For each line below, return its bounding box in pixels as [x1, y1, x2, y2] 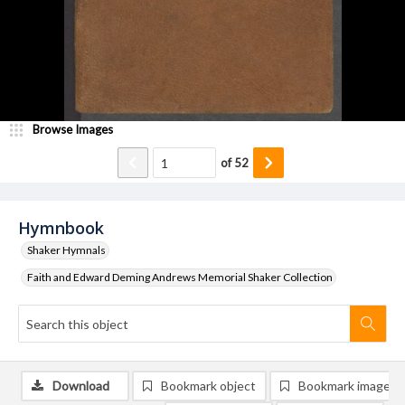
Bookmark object [161, 378, 256, 393]
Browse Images [33, 122, 113, 137]
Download [52, 378, 109, 393]
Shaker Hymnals [27, 243, 106, 257]
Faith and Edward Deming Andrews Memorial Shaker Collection [27, 270, 333, 284]
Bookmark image [298, 378, 391, 393]
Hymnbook [18, 217, 104, 239]
